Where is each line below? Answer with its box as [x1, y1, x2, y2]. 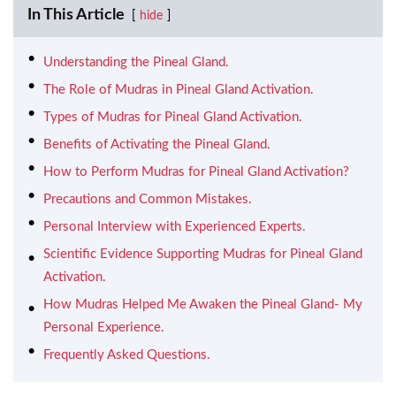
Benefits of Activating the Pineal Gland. [43, 137, 270, 151]
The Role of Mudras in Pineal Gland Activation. [43, 82, 314, 96]
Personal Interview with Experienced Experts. [43, 219, 306, 233]
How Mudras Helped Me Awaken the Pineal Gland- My [43, 297, 362, 311]
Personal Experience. [43, 320, 164, 334]
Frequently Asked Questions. [43, 347, 210, 362]
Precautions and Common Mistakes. [43, 192, 252, 206]
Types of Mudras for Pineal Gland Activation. [43, 110, 302, 124]
